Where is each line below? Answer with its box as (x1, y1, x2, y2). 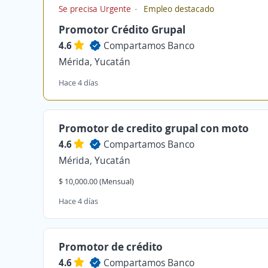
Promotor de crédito (59, 239, 163, 254)
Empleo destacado (141, 3, 214, 14)
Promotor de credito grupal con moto (59, 121, 249, 135)
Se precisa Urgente (59, 3, 133, 14)
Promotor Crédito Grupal (59, 22, 185, 36)
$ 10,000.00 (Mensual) (59, 176, 134, 187)
